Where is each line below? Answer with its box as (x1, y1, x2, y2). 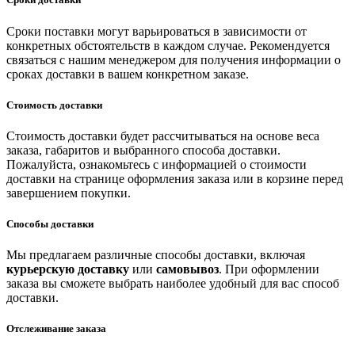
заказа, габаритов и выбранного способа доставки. (6, 143, 281, 157)
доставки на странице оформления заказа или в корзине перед (6, 171, 343, 185)
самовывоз (156, 262, 219, 277)
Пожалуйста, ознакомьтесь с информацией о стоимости (6, 157, 307, 171)
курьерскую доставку (6, 262, 129, 277)
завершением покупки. (6, 185, 131, 200)
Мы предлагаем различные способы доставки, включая (6, 248, 305, 262)
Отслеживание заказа (6, 323, 106, 335)
